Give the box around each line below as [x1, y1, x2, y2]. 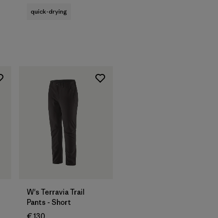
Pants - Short [27, 198, 71, 207]
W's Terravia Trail [27, 187, 85, 197]
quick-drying [31, 7, 67, 16]
